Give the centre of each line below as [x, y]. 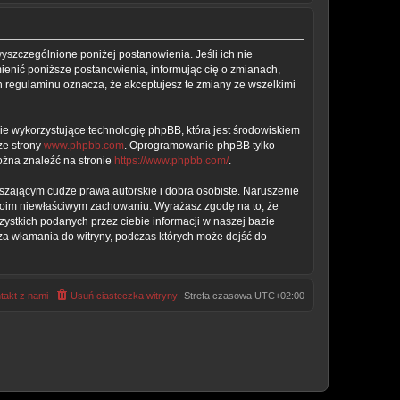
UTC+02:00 [279, 296]
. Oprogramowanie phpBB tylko [200, 146]
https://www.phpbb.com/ [171, 161]
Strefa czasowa [219, 296]
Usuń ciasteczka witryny [124, 296]
